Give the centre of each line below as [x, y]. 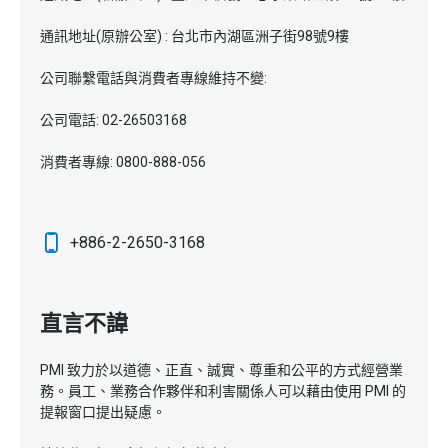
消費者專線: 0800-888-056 [123, 162]
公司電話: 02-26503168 [113, 120]
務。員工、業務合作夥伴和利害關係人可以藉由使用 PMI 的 [223, 391]
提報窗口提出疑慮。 [103, 412]
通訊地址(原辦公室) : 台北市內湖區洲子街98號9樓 [194, 36]
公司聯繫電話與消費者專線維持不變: [153, 78]
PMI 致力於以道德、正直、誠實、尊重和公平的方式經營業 [221, 370]
